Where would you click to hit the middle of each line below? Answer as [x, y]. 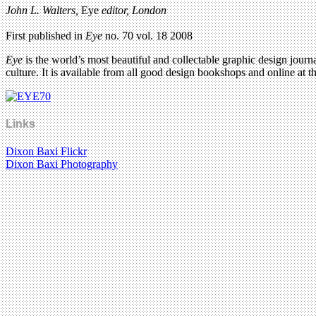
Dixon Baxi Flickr [46, 152]
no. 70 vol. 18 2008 [147, 35]
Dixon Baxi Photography [62, 164]
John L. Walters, [42, 10]
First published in [45, 35]
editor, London [134, 10]
